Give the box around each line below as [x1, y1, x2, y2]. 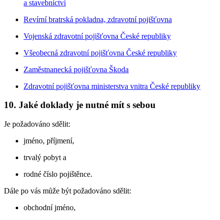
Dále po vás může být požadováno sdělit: [4, 186, 131, 195]
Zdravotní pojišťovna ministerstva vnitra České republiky [24, 82, 200, 90]
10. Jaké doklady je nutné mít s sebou [4, 100, 156, 110]
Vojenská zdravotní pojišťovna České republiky [24, 31, 171, 40]
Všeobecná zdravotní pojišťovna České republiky [24, 48, 177, 57]
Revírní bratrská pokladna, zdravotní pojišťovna [24, 15, 172, 24]
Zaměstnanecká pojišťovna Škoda [24, 65, 129, 74]
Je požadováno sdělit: [4, 119, 70, 128]
